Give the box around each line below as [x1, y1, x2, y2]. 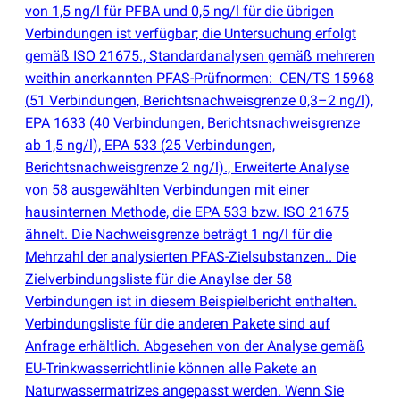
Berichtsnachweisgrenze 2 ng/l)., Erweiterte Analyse [25, 159, 349, 177]
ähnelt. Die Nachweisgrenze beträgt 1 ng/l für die [25, 226, 332, 244]
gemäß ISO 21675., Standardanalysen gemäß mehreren [25, 47, 375, 65]
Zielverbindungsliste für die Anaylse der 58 [25, 271, 292, 288]
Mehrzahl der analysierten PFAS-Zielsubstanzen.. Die [25, 248, 356, 266]
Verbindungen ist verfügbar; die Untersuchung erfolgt [25, 25, 356, 43]
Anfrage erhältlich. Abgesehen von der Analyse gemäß [25, 337, 365, 355]
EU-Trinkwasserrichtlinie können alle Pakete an [25, 360, 317, 378]
